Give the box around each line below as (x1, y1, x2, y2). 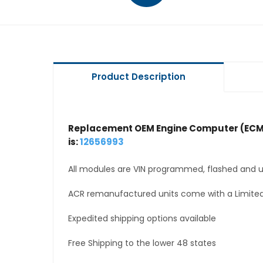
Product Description (91, 70, 186, 83)
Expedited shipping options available (68, 213, 216, 225)
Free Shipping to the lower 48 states (68, 237, 216, 249)
